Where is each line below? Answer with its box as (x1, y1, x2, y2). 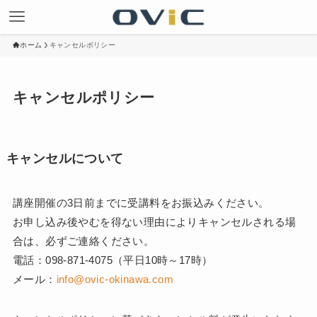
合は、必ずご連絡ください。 (12, 234, 155, 247)
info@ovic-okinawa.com (56, 272, 173, 285)
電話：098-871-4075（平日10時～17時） (12, 253, 213, 266)
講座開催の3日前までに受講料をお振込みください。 (12, 196, 270, 209)
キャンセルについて (6, 151, 124, 166)
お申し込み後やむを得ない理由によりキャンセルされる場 (12, 215, 296, 228)
